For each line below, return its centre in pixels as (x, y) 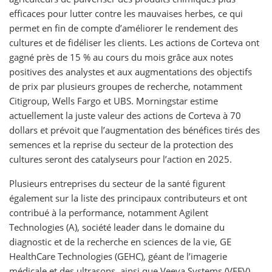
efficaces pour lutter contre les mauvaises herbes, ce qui (126, 13)
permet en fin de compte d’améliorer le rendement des (124, 28)
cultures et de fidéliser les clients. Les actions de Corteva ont (134, 42)
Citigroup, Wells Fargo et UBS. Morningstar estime (114, 101)
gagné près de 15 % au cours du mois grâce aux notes (121, 57)
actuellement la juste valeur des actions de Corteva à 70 (125, 115)
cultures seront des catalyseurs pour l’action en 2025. (121, 159)
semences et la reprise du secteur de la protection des (121, 144)
